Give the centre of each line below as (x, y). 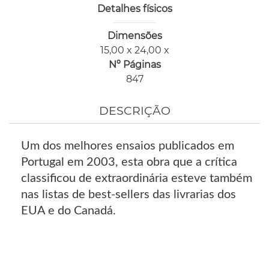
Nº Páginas (134, 65)
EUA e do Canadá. (68, 210)
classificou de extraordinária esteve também (137, 178)
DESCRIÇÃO (134, 110)
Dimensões (134, 36)
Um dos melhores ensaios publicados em (128, 146)
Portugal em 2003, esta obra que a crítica (129, 162)
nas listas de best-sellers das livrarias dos (128, 194)
